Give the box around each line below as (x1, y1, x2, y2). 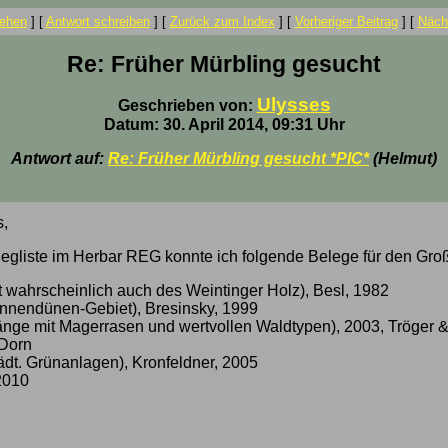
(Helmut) (369, 150, 437, 167)
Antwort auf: (11, 150, 108, 167)
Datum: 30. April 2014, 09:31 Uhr (103, 116, 345, 133)
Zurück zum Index (169, 14, 275, 29)
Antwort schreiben (45, 14, 150, 29)
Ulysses (256, 94, 331, 115)
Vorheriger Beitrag (294, 14, 398, 29)
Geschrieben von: (117, 97, 257, 114)
